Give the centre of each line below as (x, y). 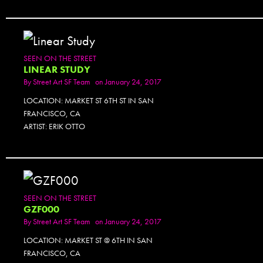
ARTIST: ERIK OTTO (54, 126)
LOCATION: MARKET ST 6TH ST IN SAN (89, 100)
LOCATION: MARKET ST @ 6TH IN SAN (88, 240)
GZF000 (41, 210)
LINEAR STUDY (57, 69)
